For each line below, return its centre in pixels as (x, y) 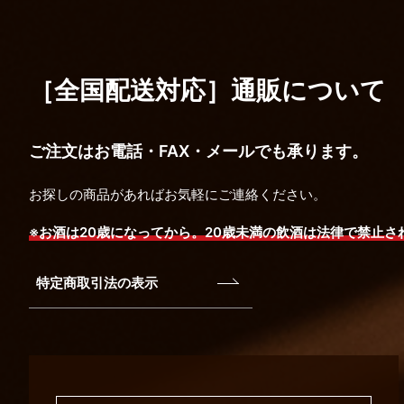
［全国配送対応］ (130, 91)
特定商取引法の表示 (96, 283)
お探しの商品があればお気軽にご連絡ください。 (178, 195)
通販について (308, 91)
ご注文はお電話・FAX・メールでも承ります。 (198, 151)
